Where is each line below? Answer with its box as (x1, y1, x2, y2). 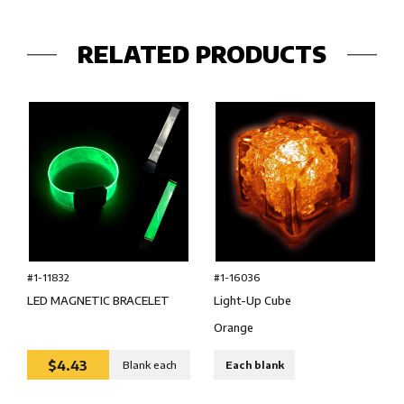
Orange (213, 320, 253, 335)
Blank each (122, 358, 177, 372)
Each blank (225, 358, 284, 372)
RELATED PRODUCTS (78, 39, 326, 69)
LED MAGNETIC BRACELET (27, 293, 170, 308)
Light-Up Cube (213, 293, 291, 308)
